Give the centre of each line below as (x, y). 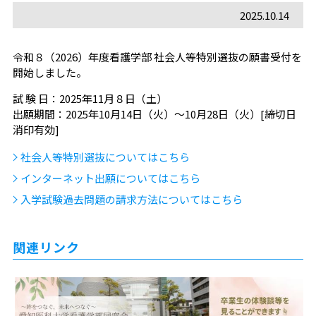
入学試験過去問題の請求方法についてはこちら (131, 199)
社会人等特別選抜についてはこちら (105, 157)
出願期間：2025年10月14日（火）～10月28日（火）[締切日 (154, 114)
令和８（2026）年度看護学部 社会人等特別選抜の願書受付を (157, 57)
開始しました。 (49, 72)
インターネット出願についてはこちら (110, 178)
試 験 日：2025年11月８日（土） (90, 98)
